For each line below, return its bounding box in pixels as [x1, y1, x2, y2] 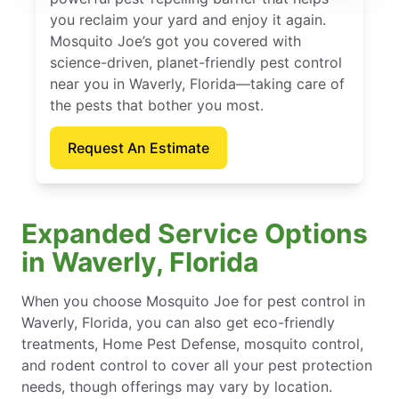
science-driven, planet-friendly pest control [50, 53, 342, 72]
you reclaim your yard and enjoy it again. [50, 11, 326, 29]
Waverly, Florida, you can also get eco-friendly [21, 313, 335, 332]
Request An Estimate [68, 139, 209, 158]
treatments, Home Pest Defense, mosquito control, [21, 335, 363, 354]
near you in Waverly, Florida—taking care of [50, 75, 345, 94]
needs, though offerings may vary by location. [21, 378, 332, 396]
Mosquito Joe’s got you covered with [50, 32, 301, 51]
